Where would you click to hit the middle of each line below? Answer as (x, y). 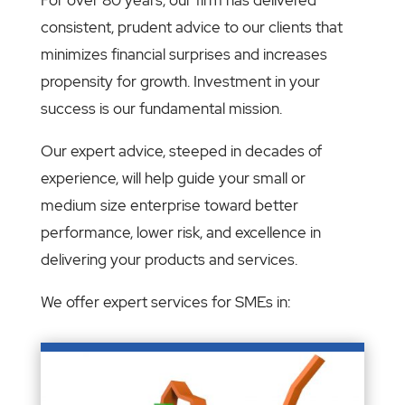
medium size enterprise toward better (169, 205)
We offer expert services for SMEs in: (165, 301)
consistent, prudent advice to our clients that (191, 27)
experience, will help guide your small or (173, 178)
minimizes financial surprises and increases (184, 54)
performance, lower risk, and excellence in (180, 232)
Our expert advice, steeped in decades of (181, 151)
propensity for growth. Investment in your (180, 81)
